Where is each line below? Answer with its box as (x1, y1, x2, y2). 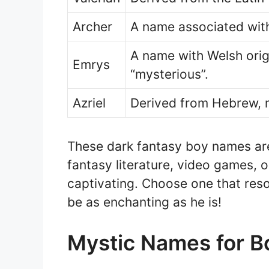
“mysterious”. (130, 67, 208, 82)
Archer (73, 19, 112, 34)
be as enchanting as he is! (67, 194, 222, 210)
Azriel (73, 95, 106, 110)
